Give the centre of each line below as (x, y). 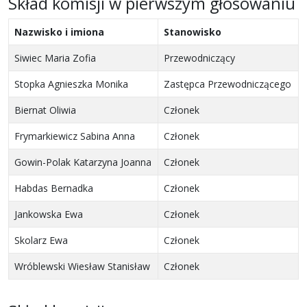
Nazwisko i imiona (59, 32)
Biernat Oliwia (45, 110)
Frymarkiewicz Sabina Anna (75, 136)
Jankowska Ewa (49, 214)
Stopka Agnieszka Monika (71, 84)
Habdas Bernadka (54, 188)
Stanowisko (193, 32)
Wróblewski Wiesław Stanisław (82, 267)
